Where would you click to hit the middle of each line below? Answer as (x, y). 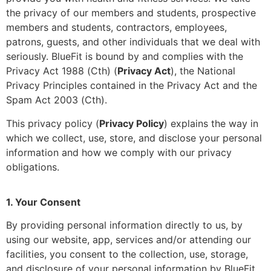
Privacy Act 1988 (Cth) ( (62, 71)
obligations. (33, 167)
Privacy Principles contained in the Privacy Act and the (132, 86)
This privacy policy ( (53, 123)
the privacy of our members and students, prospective (131, 13)
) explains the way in (211, 123)
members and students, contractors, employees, (116, 28)
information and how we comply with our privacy (119, 152)
